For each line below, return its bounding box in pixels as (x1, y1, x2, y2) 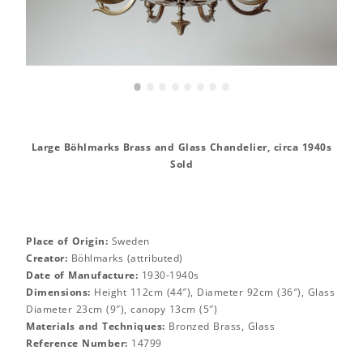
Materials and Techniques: (26, 318, 165, 333)
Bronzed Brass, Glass (164, 318, 275, 333)
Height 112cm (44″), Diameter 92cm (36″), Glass (90, 284, 335, 299)
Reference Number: (26, 335, 128, 350)
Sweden (108, 233, 150, 248)
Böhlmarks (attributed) (67, 250, 183, 265)
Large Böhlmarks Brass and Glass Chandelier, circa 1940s (31, 139, 332, 154)
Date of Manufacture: (26, 267, 138, 282)
